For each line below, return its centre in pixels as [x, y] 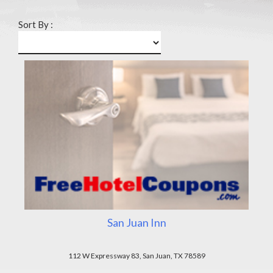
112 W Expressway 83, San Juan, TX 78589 [136, 256]
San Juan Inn [136, 223]
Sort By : [36, 24]
